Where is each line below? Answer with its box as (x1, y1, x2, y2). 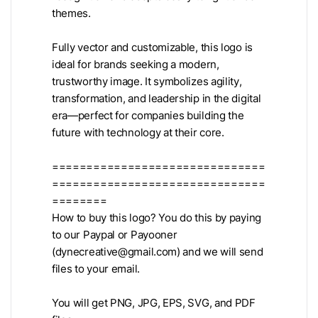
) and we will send (177, 245, 263, 258)
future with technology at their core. (52, 126, 224, 139)
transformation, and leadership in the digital (52, 92, 261, 105)
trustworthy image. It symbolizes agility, (52, 75, 242, 88)
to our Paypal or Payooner (52, 228, 177, 241)
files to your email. (52, 262, 140, 275)
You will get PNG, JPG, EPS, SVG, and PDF (52, 296, 256, 309)
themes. (52, 6, 91, 20)
